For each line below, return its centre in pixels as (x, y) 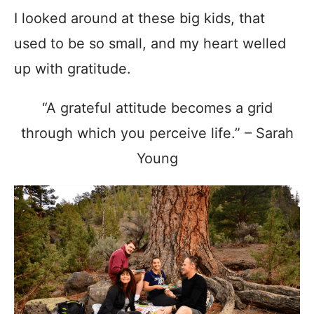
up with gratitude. (73, 68)
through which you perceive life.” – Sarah (157, 133)
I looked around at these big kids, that (139, 18)
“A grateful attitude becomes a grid (157, 108)
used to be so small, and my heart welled (150, 43)
